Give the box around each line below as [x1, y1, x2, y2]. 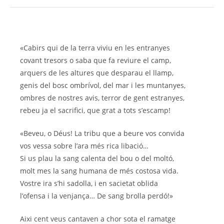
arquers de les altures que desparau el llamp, [20, 68, 173, 78]
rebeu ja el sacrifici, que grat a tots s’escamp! [20, 105, 170, 115]
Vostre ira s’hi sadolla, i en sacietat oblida [20, 178, 158, 188]
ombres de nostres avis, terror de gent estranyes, [20, 93, 184, 103]
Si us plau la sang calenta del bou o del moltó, [20, 153, 174, 163]
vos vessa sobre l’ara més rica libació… [20, 141, 148, 151]
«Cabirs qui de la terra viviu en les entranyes [20, 43, 170, 53]
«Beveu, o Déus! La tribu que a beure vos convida [20, 128, 184, 138]
